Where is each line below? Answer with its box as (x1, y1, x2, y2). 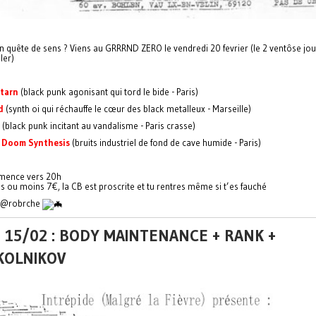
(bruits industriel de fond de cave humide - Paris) (70, 136, 261, 148)
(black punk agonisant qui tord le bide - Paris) (18, 85, 198, 97)
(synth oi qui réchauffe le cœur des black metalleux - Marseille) (4, 102, 251, 114)
